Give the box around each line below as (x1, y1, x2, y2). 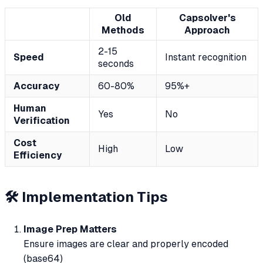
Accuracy (14, 80, 59, 92)
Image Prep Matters (23, 223, 117, 235)
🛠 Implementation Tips (5, 188, 168, 205)
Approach (184, 25, 230, 36)
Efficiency (14, 150, 62, 161)
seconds (98, 58, 134, 70)
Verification (14, 115, 70, 127)
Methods (102, 25, 144, 36)
